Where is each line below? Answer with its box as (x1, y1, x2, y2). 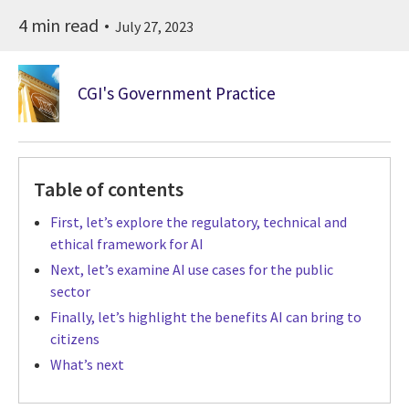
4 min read (18, 13, 102, 37)
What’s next (50, 355, 124, 374)
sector (50, 282, 90, 301)
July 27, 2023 (115, 16, 194, 36)
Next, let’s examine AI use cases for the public (50, 260, 333, 279)
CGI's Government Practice (78, 81, 276, 104)
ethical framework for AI (50, 235, 204, 254)
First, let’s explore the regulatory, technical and (50, 213, 347, 232)
